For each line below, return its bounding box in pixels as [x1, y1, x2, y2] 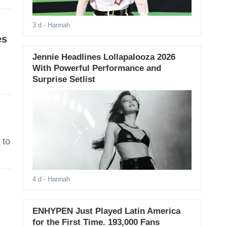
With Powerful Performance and [32, 63, 161, 73]
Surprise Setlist [32, 74, 95, 85]
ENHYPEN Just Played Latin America [32, 206, 180, 216]
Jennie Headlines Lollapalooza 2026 [32, 52, 175, 62]
